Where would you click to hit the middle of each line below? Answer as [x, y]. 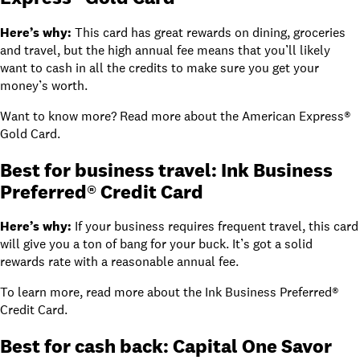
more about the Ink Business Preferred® [227, 292]
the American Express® [286, 116]
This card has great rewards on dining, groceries [210, 32]
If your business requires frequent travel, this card [217, 227]
